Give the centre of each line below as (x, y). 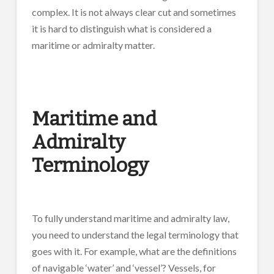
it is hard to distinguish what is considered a (121, 29)
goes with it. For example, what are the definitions (134, 251)
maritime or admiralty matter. (93, 45)
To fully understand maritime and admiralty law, (130, 218)
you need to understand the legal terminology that (135, 235)
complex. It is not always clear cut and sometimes (134, 12)
